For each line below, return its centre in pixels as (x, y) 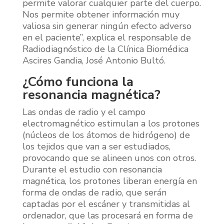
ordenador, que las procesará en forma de (107, 215)
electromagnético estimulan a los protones (111, 123)
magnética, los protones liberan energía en (109, 181)
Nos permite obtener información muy (101, 14)
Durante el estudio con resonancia (92, 169)
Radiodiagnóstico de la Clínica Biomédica (105, 49)
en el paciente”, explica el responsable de (106, 37)
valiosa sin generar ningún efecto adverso (107, 26)
